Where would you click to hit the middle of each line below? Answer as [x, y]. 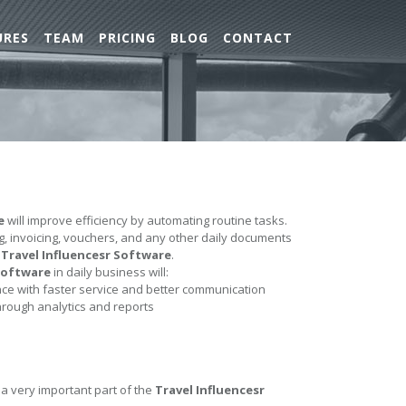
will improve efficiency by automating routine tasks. [146, 220]
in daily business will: [110, 272]
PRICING [127, 38]
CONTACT [258, 38]
